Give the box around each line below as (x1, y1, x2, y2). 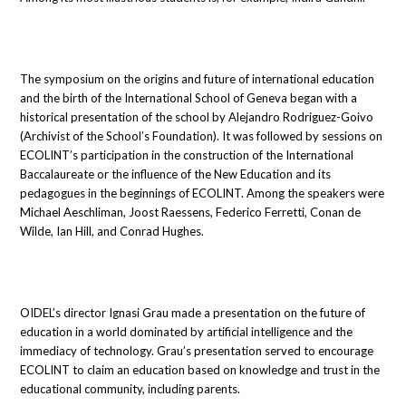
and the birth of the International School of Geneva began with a (20, 90, 358, 105)
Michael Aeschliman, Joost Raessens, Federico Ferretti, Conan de (20, 204, 362, 219)
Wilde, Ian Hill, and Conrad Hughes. (20, 223, 205, 238)
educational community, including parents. (20, 381, 241, 396)
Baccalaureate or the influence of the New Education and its (20, 166, 332, 181)
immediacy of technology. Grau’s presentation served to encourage (20, 343, 374, 358)
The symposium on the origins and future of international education (20, 71, 375, 86)
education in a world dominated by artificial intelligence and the (20, 324, 353, 339)
